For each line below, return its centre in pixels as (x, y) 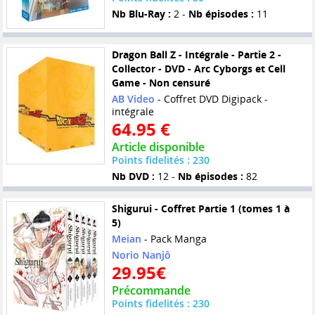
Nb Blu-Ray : (141, 14)
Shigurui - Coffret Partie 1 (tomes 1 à (200, 209)
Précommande (151, 291)
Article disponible (158, 147)
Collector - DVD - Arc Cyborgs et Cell (198, 69)
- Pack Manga (174, 239)
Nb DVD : (133, 176)
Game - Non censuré (161, 83)
